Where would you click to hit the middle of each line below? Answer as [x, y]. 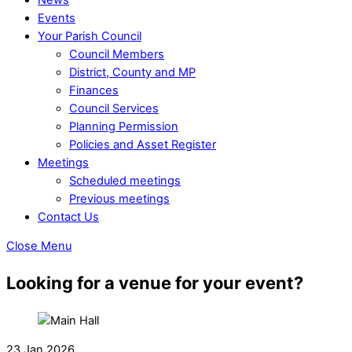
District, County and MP [132, 72]
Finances [94, 90]
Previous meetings [119, 198]
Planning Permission [124, 126]
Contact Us [68, 216]
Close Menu [39, 246]
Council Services [114, 108]
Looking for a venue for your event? [155, 283]
